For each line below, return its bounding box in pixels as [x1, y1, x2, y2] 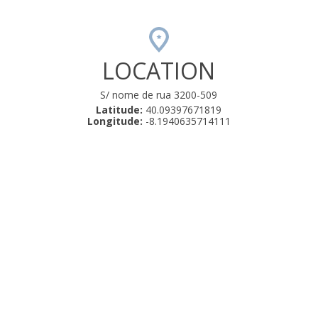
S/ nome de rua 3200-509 [100, 88, 218, 102]
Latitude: [96, 103, 143, 117]
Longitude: [87, 114, 143, 128]
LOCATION [102, 55, 216, 87]
